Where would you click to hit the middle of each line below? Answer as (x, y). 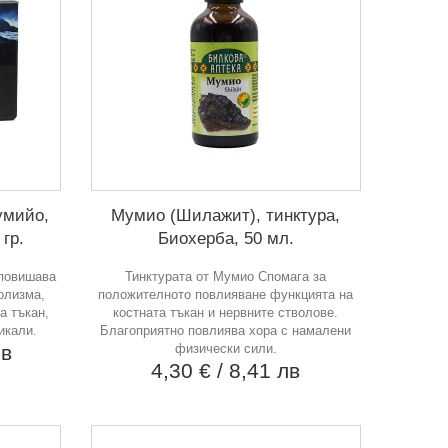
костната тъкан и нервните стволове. (226, 312)
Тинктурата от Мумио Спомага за (226, 276)
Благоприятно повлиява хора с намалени (226, 330)
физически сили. (225, 348)
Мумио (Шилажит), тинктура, (226, 215)
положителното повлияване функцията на (226, 294)
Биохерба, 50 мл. (225, 238)
